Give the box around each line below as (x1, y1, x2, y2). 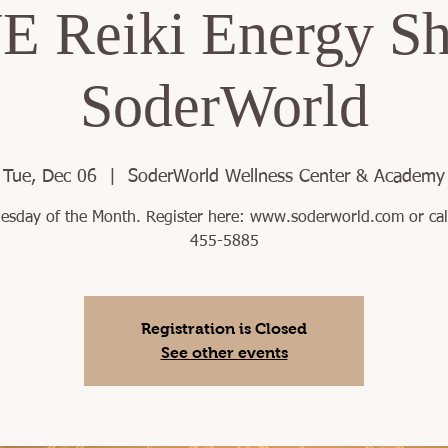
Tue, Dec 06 (3, 168, 97, 186)
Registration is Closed (141, 320, 307, 337)
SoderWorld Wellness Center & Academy (128, 168, 445, 186)
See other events (160, 344, 288, 361)
